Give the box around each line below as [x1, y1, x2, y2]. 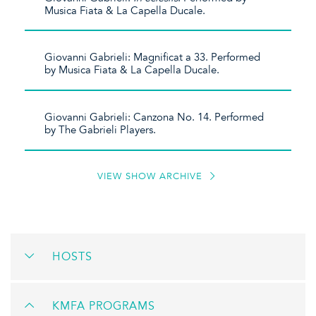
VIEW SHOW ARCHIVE [97, 171, 206, 183]
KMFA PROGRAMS [52, 298, 155, 313]
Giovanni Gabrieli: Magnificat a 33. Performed [44, 51, 261, 64]
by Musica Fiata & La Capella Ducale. [44, 63, 220, 77]
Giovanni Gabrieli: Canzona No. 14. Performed [44, 111, 265, 124]
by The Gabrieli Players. [44, 123, 157, 137]
